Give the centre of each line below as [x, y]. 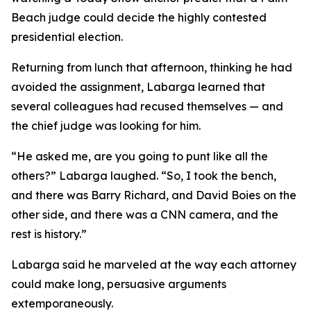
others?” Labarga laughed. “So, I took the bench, [144, 176]
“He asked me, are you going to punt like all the [140, 156]
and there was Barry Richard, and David [121, 195]
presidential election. [67, 37]
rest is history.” [49, 234]
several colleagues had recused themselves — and [147, 106]
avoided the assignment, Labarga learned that [138, 87]
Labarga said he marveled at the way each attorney [154, 264]
